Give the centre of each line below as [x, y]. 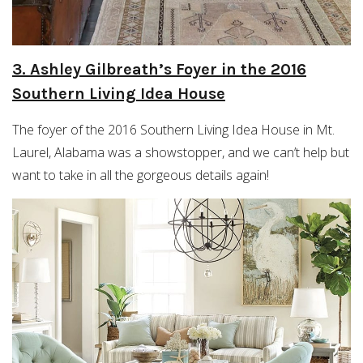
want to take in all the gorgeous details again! [141, 175]
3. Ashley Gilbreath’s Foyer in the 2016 [159, 70]
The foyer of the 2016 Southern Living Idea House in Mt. [173, 130]
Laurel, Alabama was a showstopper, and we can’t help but [181, 153]
